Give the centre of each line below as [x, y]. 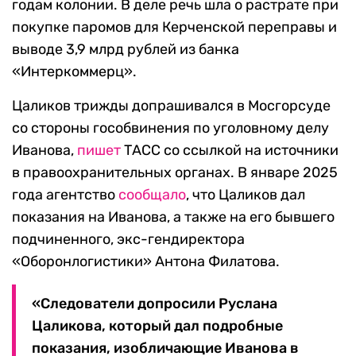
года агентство [65, 195]
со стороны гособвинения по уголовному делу [170, 128]
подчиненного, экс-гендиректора [128, 240]
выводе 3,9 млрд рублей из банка [126, 50]
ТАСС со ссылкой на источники [230, 151]
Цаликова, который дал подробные [157, 326]
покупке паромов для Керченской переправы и [174, 27]
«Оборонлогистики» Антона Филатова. [146, 262]
